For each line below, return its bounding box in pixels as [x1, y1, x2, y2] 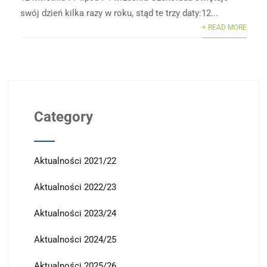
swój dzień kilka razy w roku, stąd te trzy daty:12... [20, 7, 219, 18]
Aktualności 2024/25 [33, 234, 116, 245]
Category [33, 108, 93, 125]
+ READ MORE [201, 23, 247, 32]
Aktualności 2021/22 [33, 155, 116, 166]
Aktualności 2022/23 [33, 181, 116, 193]
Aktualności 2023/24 [33, 207, 116, 219]
